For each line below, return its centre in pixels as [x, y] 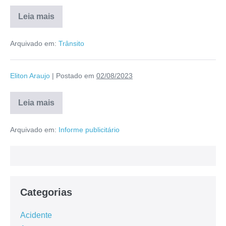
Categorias [46, 192]
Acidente [36, 215]
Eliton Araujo [30, 75]
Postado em [75, 75]
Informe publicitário [89, 129]
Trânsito [71, 43]
